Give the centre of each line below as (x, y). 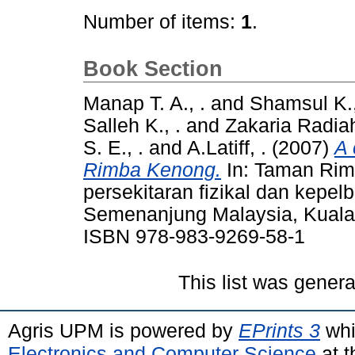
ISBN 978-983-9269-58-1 (194, 236)
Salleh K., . (132, 125)
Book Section (153, 69)
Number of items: (162, 22)
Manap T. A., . (144, 103)
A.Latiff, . (227, 147)
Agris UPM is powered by (123, 330)
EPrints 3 (279, 330)
